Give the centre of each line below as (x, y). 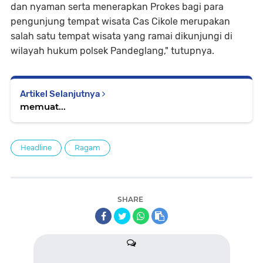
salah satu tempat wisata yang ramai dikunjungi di (122, 36)
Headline (36, 148)
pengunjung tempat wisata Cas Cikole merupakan (120, 21)
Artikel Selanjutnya (61, 94)
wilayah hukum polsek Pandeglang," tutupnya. (112, 51)
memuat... (43, 107)
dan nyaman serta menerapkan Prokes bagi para (117, 7)
